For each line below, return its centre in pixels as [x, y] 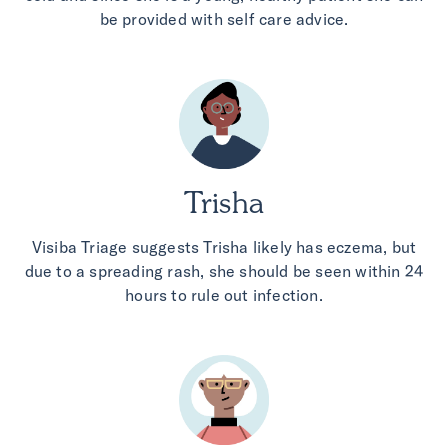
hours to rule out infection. [224, 295]
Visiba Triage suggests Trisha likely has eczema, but [224, 247]
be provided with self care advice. [224, 19]
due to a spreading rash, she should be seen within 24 [224, 271]
